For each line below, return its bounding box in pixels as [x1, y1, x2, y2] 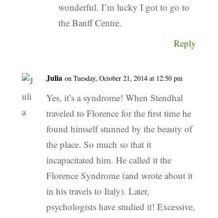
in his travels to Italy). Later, [46, 185, 149, 198]
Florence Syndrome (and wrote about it [46, 169, 193, 182]
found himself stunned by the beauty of [46, 123, 192, 135]
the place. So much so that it [46, 138, 151, 151]
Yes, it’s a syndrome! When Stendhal [46, 91, 183, 104]
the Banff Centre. [58, 17, 122, 29]
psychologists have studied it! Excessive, [46, 200, 195, 213]
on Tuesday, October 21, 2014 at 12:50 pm [64, 73, 182, 83]
